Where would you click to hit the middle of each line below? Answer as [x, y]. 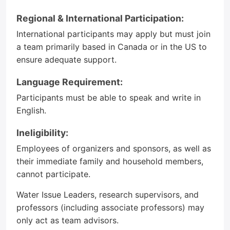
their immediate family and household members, [110, 161]
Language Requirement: [70, 82]
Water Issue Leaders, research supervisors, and [108, 195]
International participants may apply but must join [113, 34]
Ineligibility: [42, 133]
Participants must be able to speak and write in [109, 98]
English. [31, 110]
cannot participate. [53, 174]
